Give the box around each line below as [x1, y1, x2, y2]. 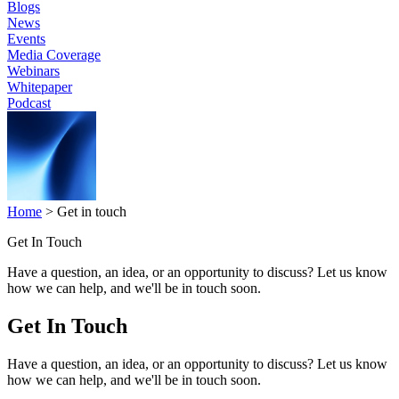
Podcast [7, 95, 51, 110]
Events [7, 31, 45, 46]
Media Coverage [7, 47, 101, 62]
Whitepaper [7, 79, 72, 94]
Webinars [7, 63, 60, 78]
